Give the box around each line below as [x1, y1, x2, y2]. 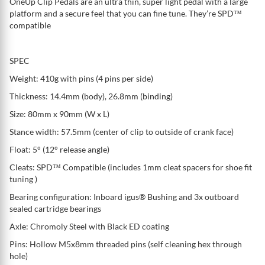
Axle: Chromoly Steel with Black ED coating [9, 221, 169, 231]
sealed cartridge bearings [9, 203, 101, 214]
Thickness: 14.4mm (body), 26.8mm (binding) [9, 91, 173, 101]
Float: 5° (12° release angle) [9, 144, 109, 154]
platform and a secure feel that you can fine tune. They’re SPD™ [9, 8, 242, 18]
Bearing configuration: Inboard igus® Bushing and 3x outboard [9, 191, 239, 202]
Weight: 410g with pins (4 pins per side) [9, 73, 153, 83]
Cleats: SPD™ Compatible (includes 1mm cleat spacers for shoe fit [9, 161, 252, 172]
